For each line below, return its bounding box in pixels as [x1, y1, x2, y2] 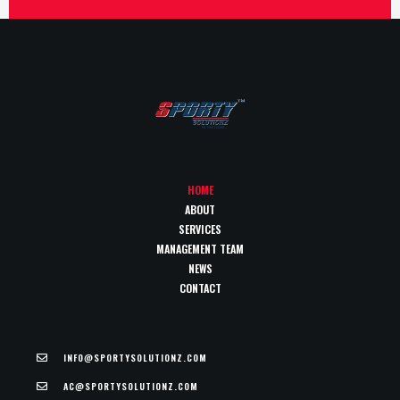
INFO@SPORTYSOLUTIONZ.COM [62, 351, 207, 364]
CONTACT [179, 280, 221, 296]
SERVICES [179, 221, 221, 237]
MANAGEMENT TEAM [156, 241, 244, 256]
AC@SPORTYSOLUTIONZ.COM [62, 379, 198, 393]
